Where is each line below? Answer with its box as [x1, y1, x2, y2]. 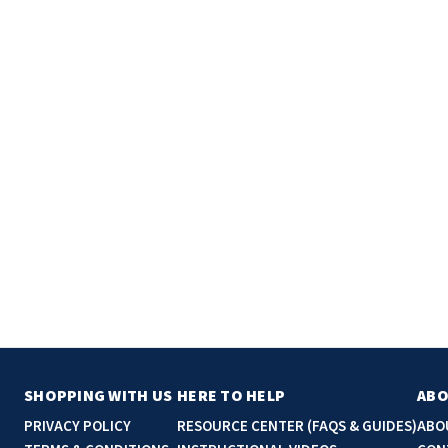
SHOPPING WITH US [24, 384, 172, 407]
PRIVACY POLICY [24, 415, 131, 437]
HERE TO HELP [177, 384, 285, 407]
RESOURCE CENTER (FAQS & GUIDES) [177, 415, 417, 437]
